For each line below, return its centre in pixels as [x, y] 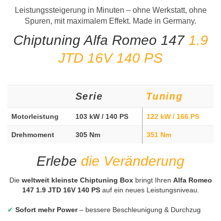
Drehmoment [33, 134]
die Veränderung [133, 161]
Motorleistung [35, 116]
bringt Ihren [153, 180]
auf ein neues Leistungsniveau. [149, 190]
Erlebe [59, 161]
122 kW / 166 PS [173, 116]
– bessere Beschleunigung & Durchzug [139, 209]
